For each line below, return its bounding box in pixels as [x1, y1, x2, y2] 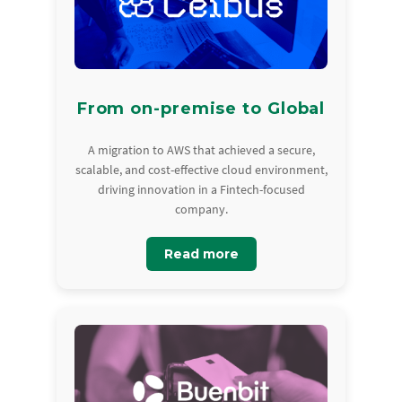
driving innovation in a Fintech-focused [97, 181, 305, 198]
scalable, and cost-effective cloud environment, [74, 162, 328, 179]
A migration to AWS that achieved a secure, [87, 142, 315, 159]
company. [174, 201, 228, 218]
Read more [163, 246, 239, 263]
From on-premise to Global [76, 99, 326, 119]
